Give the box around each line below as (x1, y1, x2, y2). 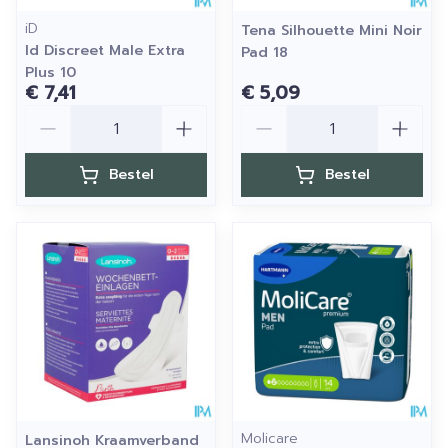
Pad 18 (241, 42, 288, 63)
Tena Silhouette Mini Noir (241, 20, 422, 41)
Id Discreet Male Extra (25, 40, 185, 61)
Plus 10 (25, 62, 76, 83)
